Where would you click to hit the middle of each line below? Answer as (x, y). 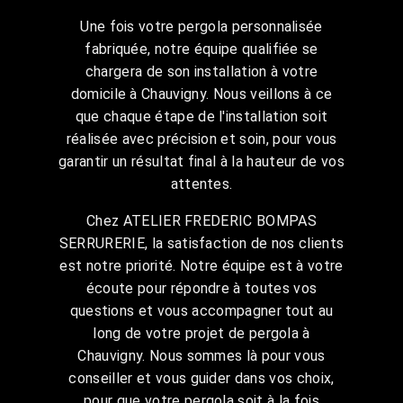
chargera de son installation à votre (201, 71)
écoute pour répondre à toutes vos (201, 288)
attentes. (201, 184)
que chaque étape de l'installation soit (201, 116)
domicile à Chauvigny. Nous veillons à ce (201, 94)
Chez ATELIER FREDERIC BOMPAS (201, 220)
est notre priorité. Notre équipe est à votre (201, 265)
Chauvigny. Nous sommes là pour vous (201, 355)
